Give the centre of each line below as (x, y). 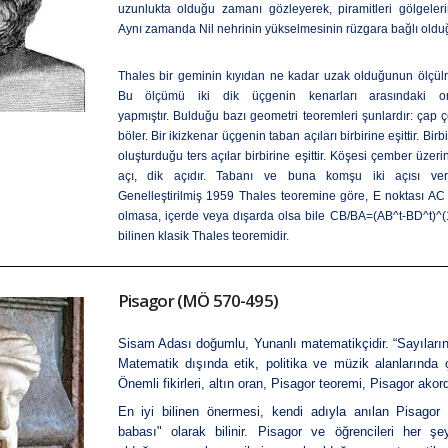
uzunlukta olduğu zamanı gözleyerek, (228, 9)
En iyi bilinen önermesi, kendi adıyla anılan (257, 411)
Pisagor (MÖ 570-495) (197, 300)
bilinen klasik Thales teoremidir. (203, 236)
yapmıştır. (145, 116)
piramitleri (365, 9)
